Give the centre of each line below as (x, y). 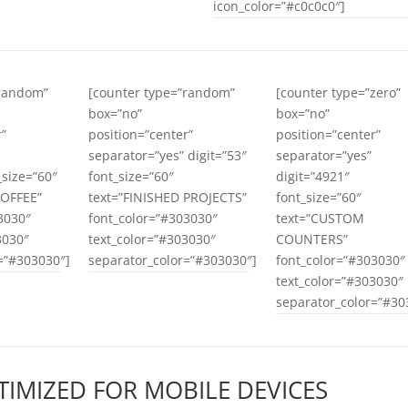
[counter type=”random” (162, 92)
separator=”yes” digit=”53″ (168, 155)
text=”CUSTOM (320, 218)
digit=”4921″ (312, 176)
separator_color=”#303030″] (173, 260)
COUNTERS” (311, 239)
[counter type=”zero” (338, 92)
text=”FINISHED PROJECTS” (168, 197)
